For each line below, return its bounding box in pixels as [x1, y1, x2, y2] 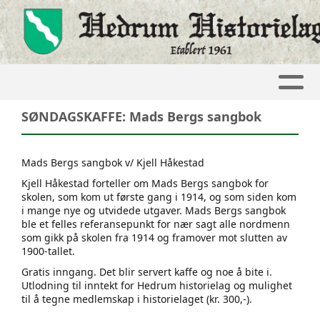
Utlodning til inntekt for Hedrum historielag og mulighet [21, 278, 292, 292]
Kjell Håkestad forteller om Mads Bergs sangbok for [21, 176, 269, 190]
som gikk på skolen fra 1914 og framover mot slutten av [21, 230, 287, 244]
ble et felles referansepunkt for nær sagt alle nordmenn [21, 216, 290, 231]
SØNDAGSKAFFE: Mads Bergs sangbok [21, 107, 261, 125]
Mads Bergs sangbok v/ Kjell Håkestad [21, 155, 204, 169]
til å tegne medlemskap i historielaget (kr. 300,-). [21, 291, 252, 306]
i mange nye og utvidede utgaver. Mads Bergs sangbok [21, 203, 286, 217]
